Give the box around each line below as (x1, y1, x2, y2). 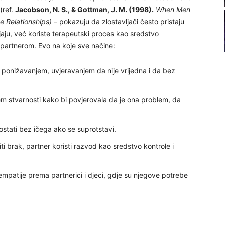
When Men (156, 5, 190, 14)
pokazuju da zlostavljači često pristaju (59, 17, 184, 26)
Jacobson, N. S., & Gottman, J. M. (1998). (15, 5, 154, 14)
